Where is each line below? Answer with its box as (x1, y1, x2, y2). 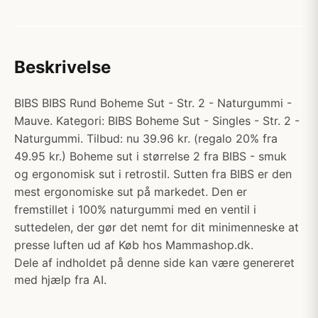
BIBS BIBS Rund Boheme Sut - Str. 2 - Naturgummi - (14, 96, 292, 110)
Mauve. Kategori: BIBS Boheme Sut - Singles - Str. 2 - (14, 114, 300, 128)
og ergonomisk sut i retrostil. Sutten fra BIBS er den (14, 167, 292, 181)
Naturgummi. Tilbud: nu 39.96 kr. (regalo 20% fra (14, 131, 278, 146)
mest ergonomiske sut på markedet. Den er (14, 185, 247, 199)
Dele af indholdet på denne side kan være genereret (14, 256, 295, 270)
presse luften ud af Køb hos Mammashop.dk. (14, 238, 253, 252)
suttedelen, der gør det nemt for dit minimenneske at (14, 220, 299, 234)
